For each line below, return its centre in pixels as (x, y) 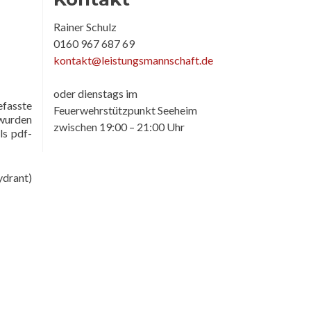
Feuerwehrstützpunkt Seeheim (125, 110)
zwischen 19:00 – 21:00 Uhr (119, 127)
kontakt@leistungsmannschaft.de (133, 60)
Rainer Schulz (85, 27)
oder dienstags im (95, 93)
